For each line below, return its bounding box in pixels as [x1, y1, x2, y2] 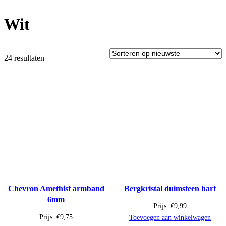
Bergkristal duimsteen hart [124, 184, 216, 193]
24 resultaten [4, 53, 44, 63]
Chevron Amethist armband [8, 184, 104, 193]
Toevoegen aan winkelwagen [129, 214, 211, 222]
